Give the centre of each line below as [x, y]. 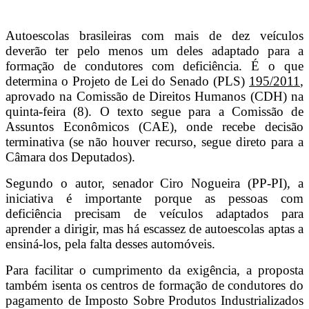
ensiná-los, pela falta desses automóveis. [110, 244]
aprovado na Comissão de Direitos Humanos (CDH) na [154, 97]
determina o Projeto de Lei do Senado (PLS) [127, 81]
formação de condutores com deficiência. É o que [154, 66]
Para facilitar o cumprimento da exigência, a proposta [154, 270]
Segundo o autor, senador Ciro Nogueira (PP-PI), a [154, 183]
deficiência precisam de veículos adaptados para [154, 214]
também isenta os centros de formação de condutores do [154, 286]
